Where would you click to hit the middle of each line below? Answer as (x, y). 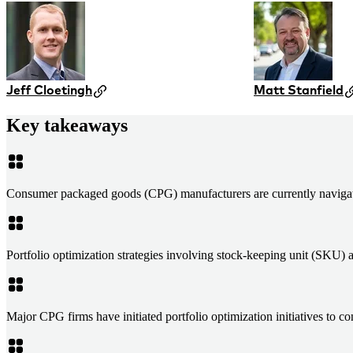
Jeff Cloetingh (49, 90)
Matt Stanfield (299, 90)
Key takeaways (67, 126)
